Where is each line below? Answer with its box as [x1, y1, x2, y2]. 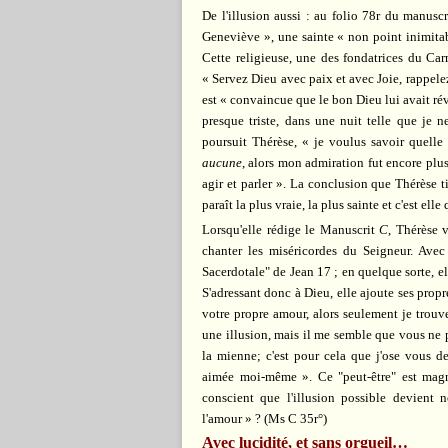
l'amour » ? [202, 411, 261, 427]
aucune [202, 155, 242, 171]
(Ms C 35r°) [264, 411, 327, 427]
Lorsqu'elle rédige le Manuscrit [202, 222, 379, 238]
